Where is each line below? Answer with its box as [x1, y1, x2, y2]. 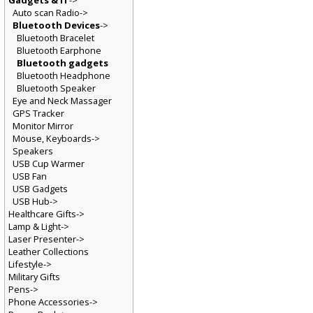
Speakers [12, 146, 54, 159]
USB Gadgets [12, 184, 68, 197]
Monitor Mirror [12, 120, 74, 133]
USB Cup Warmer [12, 159, 85, 172]
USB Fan [12, 171, 48, 184]
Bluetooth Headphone [16, 70, 111, 83]
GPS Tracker [12, 108, 65, 121]
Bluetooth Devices [12, 20, 101, 33]
